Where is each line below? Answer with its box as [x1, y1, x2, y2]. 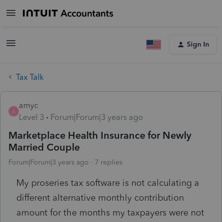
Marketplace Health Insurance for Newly [8, 129, 191, 141]
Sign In [187, 40, 209, 49]
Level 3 [19, 112, 44, 122]
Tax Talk [16, 72, 44, 82]
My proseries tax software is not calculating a [16, 177, 199, 188]
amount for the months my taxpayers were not [16, 207, 204, 218]
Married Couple [8, 141, 80, 153]
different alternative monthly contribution [16, 192, 184, 203]
